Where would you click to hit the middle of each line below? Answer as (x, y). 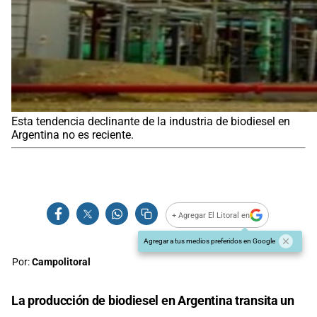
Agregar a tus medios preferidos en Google (209, 241)
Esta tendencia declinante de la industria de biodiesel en (151, 122)
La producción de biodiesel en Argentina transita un (153, 301)
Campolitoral (61, 263)
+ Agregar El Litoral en (211, 215)
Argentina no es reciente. (73, 135)
